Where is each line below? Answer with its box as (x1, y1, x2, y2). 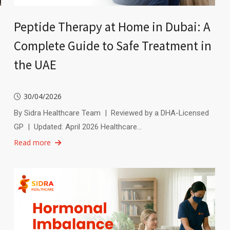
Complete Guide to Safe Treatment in (13, 37, 212, 54)
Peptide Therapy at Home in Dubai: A (13, 18, 210, 35)
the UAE (13, 56, 56, 73)
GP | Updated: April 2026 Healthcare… (13, 122, 142, 131)
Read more (13, 137, 51, 147)
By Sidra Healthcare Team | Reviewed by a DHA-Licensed (13, 108, 209, 118)
